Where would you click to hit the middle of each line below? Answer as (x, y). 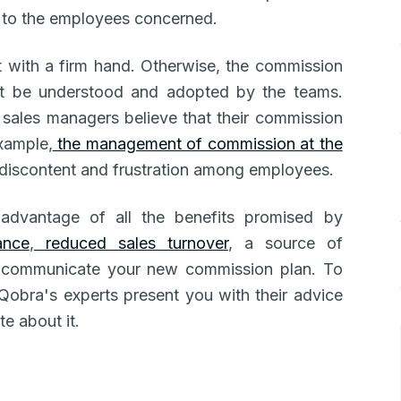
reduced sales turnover (131, 243)
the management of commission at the (197, 144)
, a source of (285, 243)
